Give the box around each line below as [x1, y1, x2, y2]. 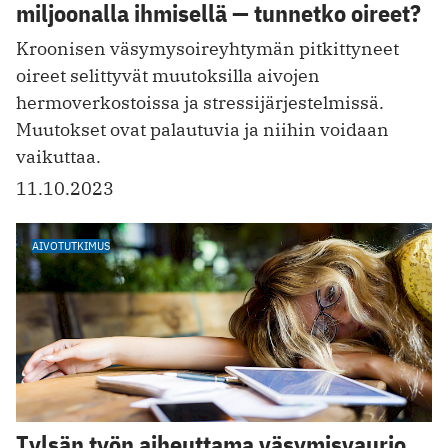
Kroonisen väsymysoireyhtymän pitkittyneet [16, 36, 399, 60]
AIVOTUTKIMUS [32, 237, 110, 253]
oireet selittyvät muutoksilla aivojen [16, 63, 320, 87]
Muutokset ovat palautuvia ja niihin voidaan [16, 117, 389, 141]
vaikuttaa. [16, 144, 101, 168]
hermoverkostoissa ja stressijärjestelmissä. [16, 90, 384, 114]
